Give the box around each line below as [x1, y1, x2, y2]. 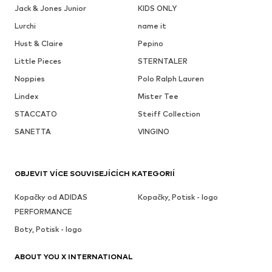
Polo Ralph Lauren [137, 74, 204, 84]
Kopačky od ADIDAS [15, 192, 87, 202]
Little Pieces [15, 56, 61, 66]
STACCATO [15, 109, 57, 119]
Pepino [137, 39, 163, 49]
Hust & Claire [15, 39, 63, 49]
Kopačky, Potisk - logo [137, 192, 218, 202]
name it [137, 21, 166, 31]
